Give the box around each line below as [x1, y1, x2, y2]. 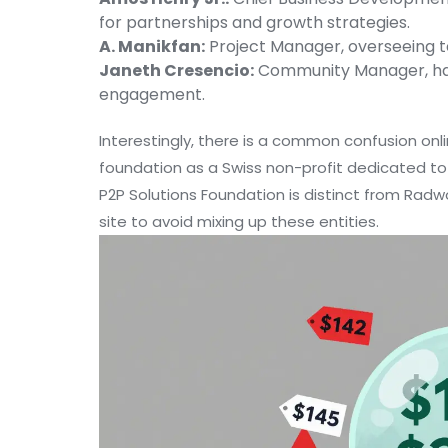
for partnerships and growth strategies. [99, 11, 410, 35]
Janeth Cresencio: [99, 59, 254, 83]
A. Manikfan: [99, 35, 205, 59]
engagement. [99, 83, 205, 107]
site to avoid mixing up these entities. [99, 211, 379, 233]
